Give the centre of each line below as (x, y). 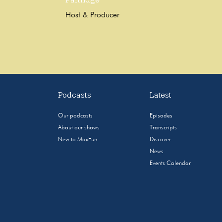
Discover (161, 139)
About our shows (79, 128)
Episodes (161, 116)
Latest (161, 95)
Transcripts (164, 128)
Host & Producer (92, 15)
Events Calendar (170, 163)
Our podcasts (76, 116)
